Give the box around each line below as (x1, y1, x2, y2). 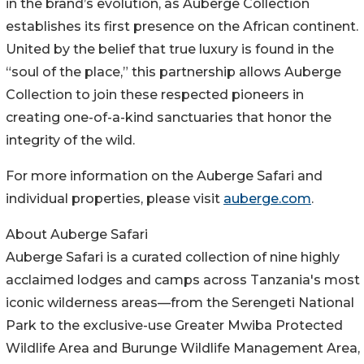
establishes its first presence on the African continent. (6, 19, 358, 35)
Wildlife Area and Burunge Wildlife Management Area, (6, 340, 360, 357)
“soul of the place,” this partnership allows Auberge (6, 64, 341, 80)
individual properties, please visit (6, 191, 223, 207)
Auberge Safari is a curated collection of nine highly (6, 249, 340, 266)
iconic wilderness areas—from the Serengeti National (6, 295, 354, 311)
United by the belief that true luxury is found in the (6, 41, 334, 58)
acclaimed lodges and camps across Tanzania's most (6, 272, 360, 288)
